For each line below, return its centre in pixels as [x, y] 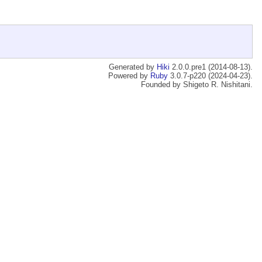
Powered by [129, 76]
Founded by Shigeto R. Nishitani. [197, 85]
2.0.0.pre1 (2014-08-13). [211, 67]
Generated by [133, 67]
